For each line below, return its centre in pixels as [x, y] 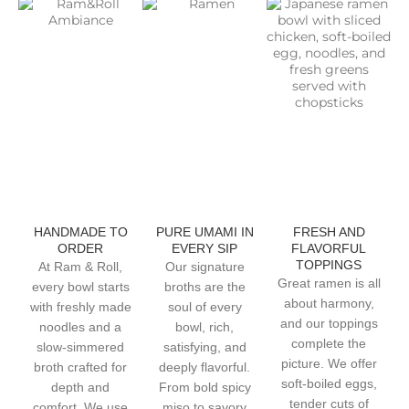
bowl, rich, [204, 327]
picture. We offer [329, 364]
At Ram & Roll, [80, 267]
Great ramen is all [329, 283]
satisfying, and [204, 347]
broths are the [204, 287]
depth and [80, 388]
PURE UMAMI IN [204, 232]
